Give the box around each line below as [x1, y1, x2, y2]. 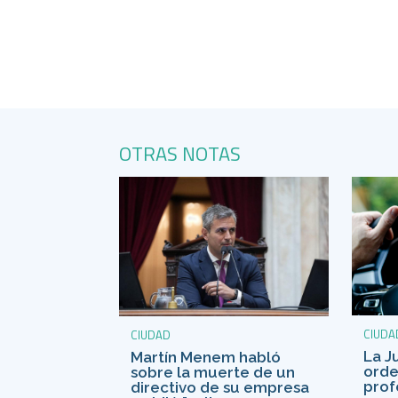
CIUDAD [131, 325, 171, 344]
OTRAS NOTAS [119, 139, 242, 169]
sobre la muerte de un [131, 362, 296, 381]
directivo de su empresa [131, 378, 310, 396]
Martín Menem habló [131, 347, 282, 366]
